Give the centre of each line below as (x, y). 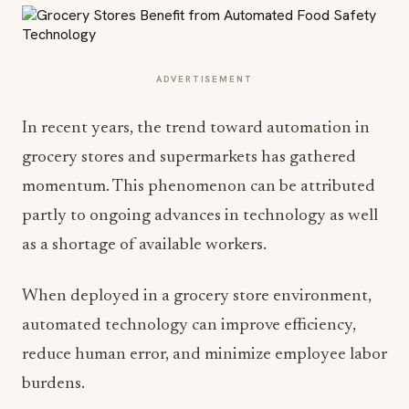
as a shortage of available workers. (146, 245)
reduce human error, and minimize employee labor (204, 355)
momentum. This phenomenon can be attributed (199, 187)
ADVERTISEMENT (204, 79)
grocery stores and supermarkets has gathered (189, 157)
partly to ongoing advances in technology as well (200, 216)
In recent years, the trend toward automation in (196, 128)
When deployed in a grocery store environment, (197, 296)
